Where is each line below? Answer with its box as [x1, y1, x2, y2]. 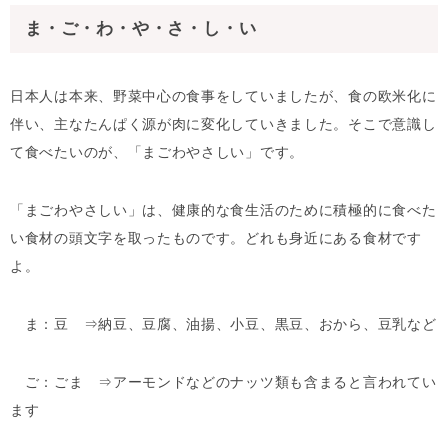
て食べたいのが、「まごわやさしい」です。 [10, 145, 304, 160]
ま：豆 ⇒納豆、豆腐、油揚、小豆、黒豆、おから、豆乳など [10, 317, 437, 332]
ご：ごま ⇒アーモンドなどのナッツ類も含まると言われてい [10, 375, 437, 390]
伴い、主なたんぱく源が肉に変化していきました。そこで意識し [10, 117, 437, 132]
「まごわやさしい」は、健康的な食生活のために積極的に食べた [10, 203, 437, 218]
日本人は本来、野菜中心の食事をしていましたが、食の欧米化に [10, 89, 437, 104]
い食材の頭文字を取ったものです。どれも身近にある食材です [10, 231, 422, 246]
